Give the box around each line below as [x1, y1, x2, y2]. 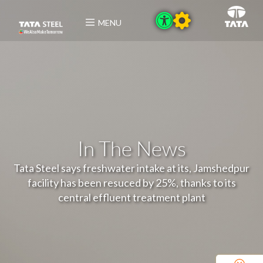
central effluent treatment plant [58, 190, 205, 204]
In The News [77, 135, 186, 161]
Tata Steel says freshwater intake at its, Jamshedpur [14, 161, 249, 174]
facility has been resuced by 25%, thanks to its [27, 176, 236, 189]
